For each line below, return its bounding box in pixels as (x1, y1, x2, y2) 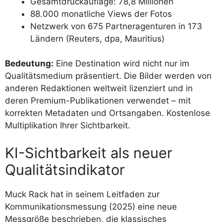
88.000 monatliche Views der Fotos (30, 8, 172, 19)
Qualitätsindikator (5, 161, 125, 178)
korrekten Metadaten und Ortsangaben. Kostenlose (5, 108, 210, 118)
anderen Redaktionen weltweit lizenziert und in (5, 83, 193, 94)
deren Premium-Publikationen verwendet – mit (5, 96, 191, 106)
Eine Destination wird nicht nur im (54, 58, 189, 69)
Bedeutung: (5, 58, 54, 69)
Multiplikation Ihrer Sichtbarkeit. (5, 120, 130, 131)
